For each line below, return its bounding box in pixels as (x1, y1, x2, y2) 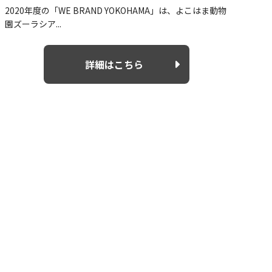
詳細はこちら (85, 56, 143, 72)
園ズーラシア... (5, 17, 61, 30)
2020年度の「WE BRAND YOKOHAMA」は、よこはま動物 (5, 4, 226, 16)
